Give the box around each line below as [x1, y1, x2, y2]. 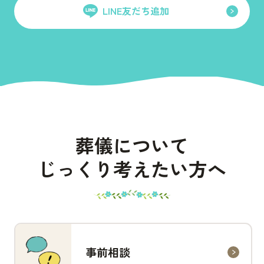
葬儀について [75, 131, 189, 159]
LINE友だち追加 [103, 3, 170, 18]
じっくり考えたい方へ [38, 155, 226, 183]
